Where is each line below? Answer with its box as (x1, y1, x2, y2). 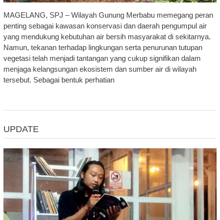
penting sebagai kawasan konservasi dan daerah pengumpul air (3, 22, 207, 30)
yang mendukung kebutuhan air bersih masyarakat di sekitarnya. (3, 32, 211, 41)
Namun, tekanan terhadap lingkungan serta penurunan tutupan (3, 43, 202, 52)
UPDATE (3, 124, 39, 135)
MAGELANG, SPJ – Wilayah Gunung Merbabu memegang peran (3, 11, 213, 20)
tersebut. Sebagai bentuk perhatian (3, 76, 114, 84)
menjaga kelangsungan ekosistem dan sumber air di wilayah (3, 65, 196, 74)
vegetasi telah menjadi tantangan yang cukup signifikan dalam (3, 54, 201, 63)
